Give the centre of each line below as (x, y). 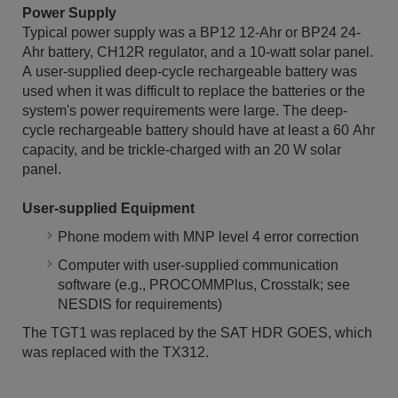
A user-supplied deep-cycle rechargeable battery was (190, 72)
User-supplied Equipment (108, 209)
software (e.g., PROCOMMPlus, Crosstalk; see (204, 285)
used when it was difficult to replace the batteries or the (194, 92)
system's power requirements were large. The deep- (185, 111)
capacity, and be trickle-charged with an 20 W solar (182, 150)
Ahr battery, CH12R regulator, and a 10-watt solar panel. (198, 52)
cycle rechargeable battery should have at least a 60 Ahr (199, 131)
